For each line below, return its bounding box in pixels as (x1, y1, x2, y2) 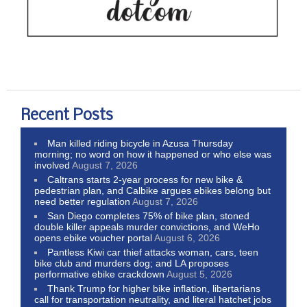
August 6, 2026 (154, 232, 220, 243)
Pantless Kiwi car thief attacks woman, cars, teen (47, 246, 259, 258)
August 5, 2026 (167, 268, 232, 280)
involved (34, 159, 70, 171)
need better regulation (34, 195, 130, 207)
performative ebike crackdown (34, 268, 164, 280)
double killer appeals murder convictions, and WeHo (34, 221, 260, 232)
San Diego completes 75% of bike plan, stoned (47, 210, 250, 221)
